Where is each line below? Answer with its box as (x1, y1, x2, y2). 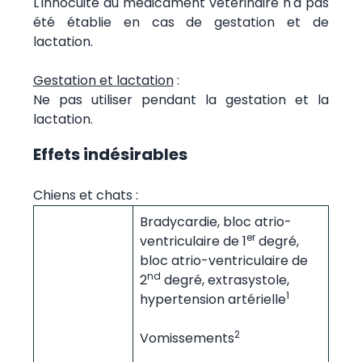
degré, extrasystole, (160, 270, 289, 289)
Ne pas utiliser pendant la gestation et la (32, 90, 330, 109)
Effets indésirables (32, 142, 187, 166)
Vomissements (139, 328, 234, 347)
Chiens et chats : (32, 185, 138, 204)
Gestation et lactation (32, 70, 174, 90)
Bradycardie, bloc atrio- (139, 212, 292, 231)
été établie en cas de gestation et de (32, 12, 330, 32)
